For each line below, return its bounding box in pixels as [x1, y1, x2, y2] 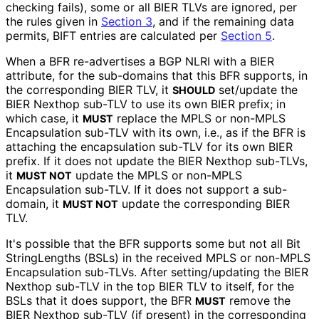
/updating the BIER [208, 265, 308, 280]
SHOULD [172, 84, 215, 97]
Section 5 [221, 28, 272, 43]
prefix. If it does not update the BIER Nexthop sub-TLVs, [6, 154, 308, 169]
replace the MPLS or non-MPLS [113, 111, 286, 126]
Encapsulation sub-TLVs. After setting [6, 265, 208, 280]
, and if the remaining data [152, 14, 294, 29]
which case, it [6, 111, 83, 126]
